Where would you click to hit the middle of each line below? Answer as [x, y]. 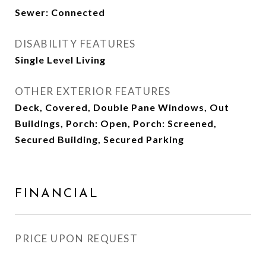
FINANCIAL [57, 194]
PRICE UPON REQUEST [76, 238]
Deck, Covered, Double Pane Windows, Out [122, 107]
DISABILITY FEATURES [75, 44]
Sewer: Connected [60, 12]
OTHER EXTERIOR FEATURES [93, 91]
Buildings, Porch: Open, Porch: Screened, [116, 123]
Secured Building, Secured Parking [99, 139]
